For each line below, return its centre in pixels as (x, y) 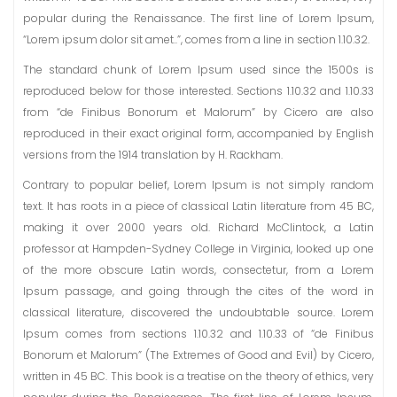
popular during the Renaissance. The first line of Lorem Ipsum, (198, 19)
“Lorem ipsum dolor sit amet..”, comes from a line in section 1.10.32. (196, 40)
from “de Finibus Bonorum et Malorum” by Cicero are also (198, 113)
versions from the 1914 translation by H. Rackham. (153, 155)
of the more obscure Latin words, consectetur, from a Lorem (198, 270)
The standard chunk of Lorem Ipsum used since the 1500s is (198, 70)
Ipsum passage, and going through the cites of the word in (198, 292)
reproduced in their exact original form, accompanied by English (198, 134)
